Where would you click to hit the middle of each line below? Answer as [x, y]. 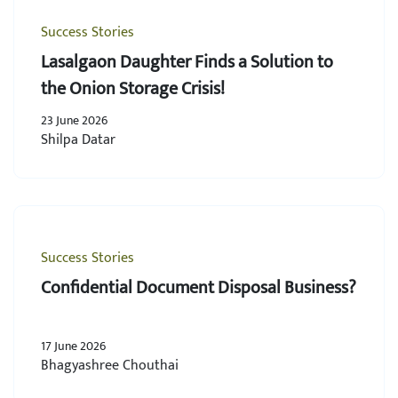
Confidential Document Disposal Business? [199, 288]
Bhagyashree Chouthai [110, 366]
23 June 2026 [74, 120]
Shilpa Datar [78, 140]
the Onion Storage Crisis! [133, 89]
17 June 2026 [73, 346]
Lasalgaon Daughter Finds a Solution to [187, 62]
